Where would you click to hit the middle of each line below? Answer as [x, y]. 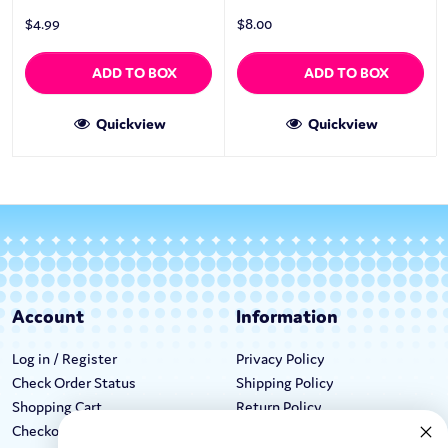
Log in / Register [64, 359]
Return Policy [279, 407]
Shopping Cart [57, 407]
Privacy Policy [280, 359]
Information [287, 316]
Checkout [42, 431]
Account [48, 316]
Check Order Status [74, 383]
